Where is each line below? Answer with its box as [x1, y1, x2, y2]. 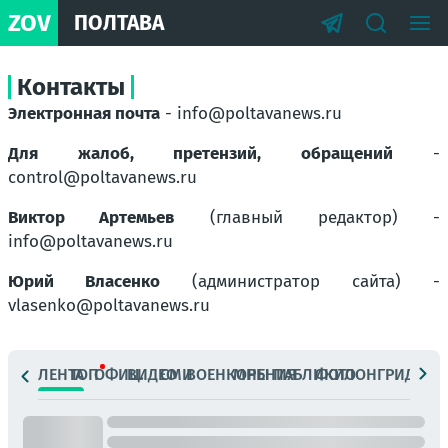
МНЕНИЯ [233, 364, 298, 384]
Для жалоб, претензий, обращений [8, 143, 393, 164]
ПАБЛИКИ [272, 364, 345, 384]
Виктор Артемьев [8, 207, 175, 228]
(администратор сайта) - [160, 271, 440, 292]
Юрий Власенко [8, 271, 160, 292]
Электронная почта [8, 103, 160, 124]
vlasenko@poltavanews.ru [8, 295, 210, 316]
